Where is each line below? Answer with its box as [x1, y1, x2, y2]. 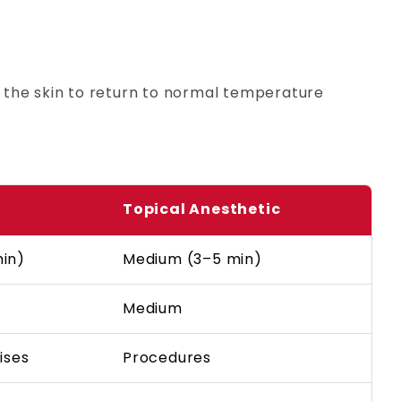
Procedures [123, 347, 211, 369]
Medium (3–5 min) [123, 249, 262, 270]
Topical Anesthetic [123, 199, 281, 220]
